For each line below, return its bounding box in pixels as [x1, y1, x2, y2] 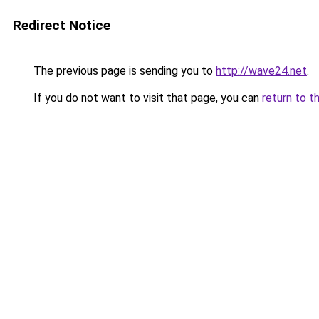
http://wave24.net [216, 64, 307, 78]
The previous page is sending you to [31, 64, 216, 78]
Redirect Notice [13, 17, 110, 33]
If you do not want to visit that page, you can [31, 91, 262, 105]
